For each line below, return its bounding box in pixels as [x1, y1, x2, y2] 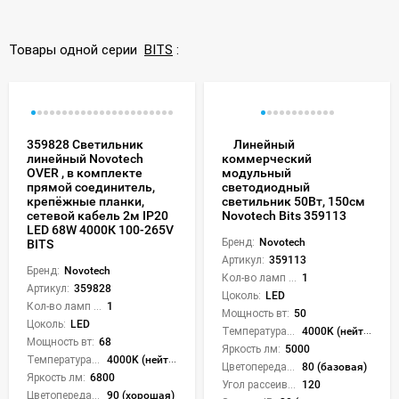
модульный [222, 166, 291, 181]
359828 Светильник [27, 136, 143, 151]
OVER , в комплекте [27, 165, 142, 180]
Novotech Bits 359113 [222, 208, 346, 224]
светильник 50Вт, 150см [222, 194, 365, 209]
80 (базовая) [301, 361, 367, 374]
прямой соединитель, [27, 179, 155, 194]
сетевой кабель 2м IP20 [27, 208, 168, 223]
